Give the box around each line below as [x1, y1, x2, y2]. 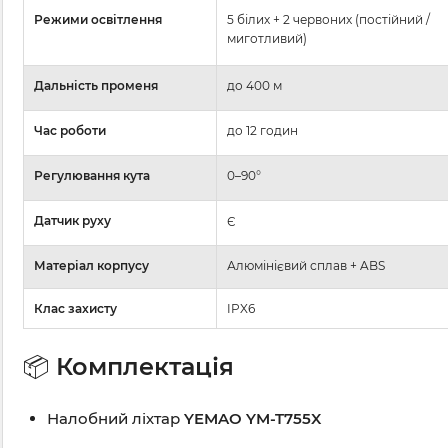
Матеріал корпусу [34, 258, 149, 274]
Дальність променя [34, 78, 158, 94]
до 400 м [227, 78, 282, 94]
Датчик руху [34, 213, 111, 229]
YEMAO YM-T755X [184, 409, 321, 429]
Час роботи [34, 123, 106, 139]
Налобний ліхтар [47, 409, 184, 429]
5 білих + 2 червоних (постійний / [227, 12, 430, 28]
